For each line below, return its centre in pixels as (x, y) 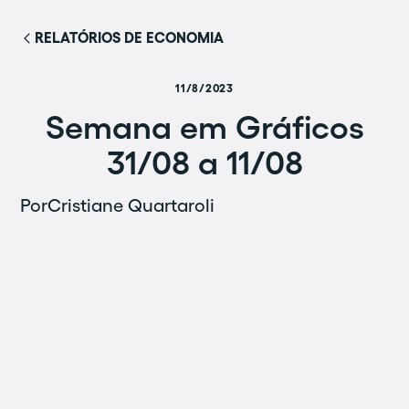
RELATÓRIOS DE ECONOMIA (130, 37)
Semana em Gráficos (204, 127)
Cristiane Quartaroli (131, 205)
